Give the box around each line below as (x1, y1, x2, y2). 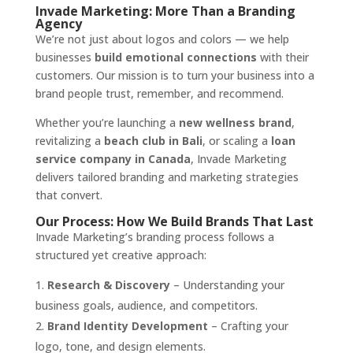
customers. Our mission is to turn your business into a (35, 67, 314, 83)
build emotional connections (94, 49, 257, 65)
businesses (35, 49, 95, 65)
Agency (35, 14, 82, 32)
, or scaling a (202, 132, 271, 148)
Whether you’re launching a (35, 114, 179, 130)
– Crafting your (207, 318, 288, 333)
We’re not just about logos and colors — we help (35, 31, 289, 46)
